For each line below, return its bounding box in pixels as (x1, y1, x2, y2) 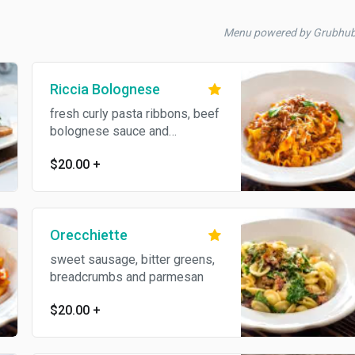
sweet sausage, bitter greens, (49, 252, 215, 267)
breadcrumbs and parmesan (49, 269, 204, 284)
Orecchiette (49, 227, 128, 243)
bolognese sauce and (49, 124, 169, 139)
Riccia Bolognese (49, 81, 160, 97)
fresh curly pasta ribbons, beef (49, 106, 219, 121)
